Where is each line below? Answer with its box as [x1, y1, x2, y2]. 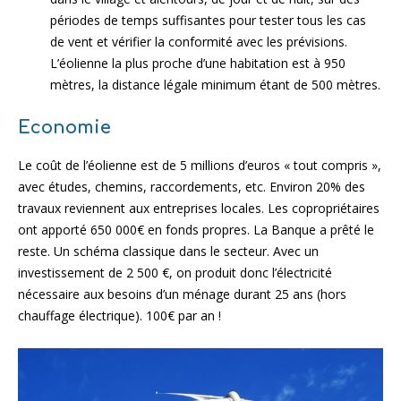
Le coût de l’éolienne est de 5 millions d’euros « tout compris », [18, 156, 381, 174]
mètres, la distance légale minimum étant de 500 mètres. [50, 75, 380, 93]
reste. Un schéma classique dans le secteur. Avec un [18, 242, 319, 260]
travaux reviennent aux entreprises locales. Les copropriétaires [18, 199, 380, 217]
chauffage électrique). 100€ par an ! [18, 306, 221, 324]
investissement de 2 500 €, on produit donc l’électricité [18, 263, 332, 281]
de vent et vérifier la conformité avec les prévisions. [50, 32, 347, 50]
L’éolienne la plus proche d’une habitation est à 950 [50, 54, 346, 72]
